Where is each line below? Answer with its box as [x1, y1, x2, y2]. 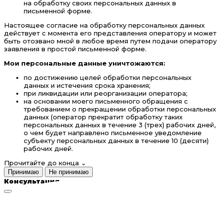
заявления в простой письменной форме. [4, 45, 147, 53]
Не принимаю [49, 168, 89, 176]
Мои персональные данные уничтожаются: [4, 59, 165, 68]
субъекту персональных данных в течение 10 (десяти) [24, 137, 209, 145]
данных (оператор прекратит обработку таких [24, 113, 183, 121]
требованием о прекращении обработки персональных [24, 105, 216, 113]
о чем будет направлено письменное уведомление [24, 129, 202, 137]
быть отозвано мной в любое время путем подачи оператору [4, 37, 217, 45]
